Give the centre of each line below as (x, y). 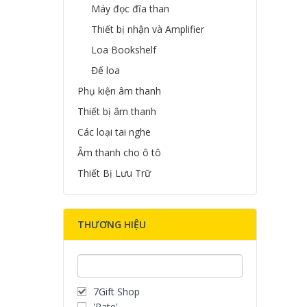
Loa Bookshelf (124, 50)
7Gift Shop (116, 292)
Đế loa (106, 70)
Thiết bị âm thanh (117, 111)
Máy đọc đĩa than (130, 9)
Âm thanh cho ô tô (119, 152)
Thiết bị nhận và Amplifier (148, 29)
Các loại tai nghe (114, 132)
